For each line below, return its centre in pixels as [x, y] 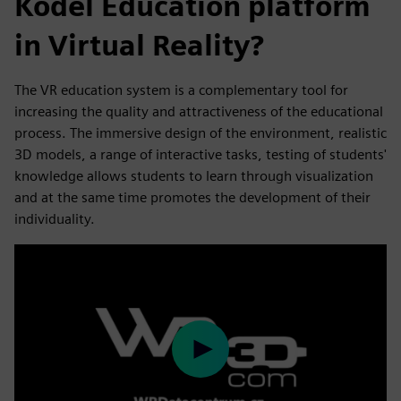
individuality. [55, 219]
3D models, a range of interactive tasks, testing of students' [200, 154]
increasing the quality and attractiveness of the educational [199, 111]
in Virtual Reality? [139, 45]
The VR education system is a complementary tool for [181, 90]
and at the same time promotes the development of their [192, 197]
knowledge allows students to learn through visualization [194, 176]
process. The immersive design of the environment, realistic [200, 133]
